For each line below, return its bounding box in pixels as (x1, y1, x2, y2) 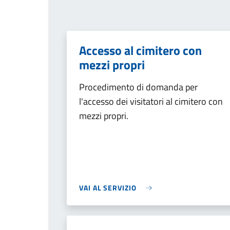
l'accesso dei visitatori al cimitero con (79, 94, 223, 108)
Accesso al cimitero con (79, 41, 202, 60)
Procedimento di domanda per (79, 80, 198, 94)
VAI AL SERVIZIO (79, 182, 137, 193)
